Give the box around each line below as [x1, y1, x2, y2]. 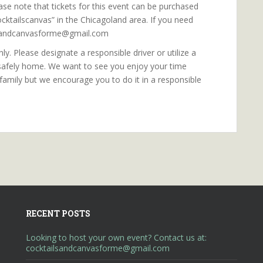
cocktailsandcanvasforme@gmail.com [26, 242, 170, 254]
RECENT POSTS [26, 208, 90, 219]
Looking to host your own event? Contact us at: [26, 232, 207, 243]
